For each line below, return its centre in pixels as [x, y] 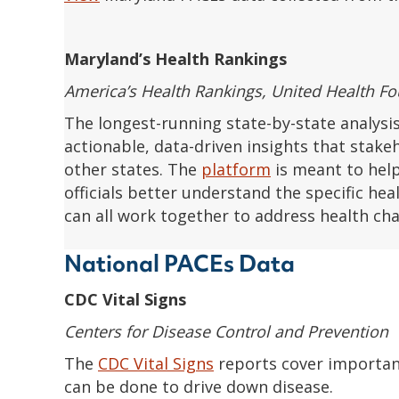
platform [236, 169]
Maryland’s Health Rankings [175, 58]
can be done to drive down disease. [199, 386]
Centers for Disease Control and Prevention [226, 331]
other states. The [133, 169]
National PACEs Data [179, 263]
